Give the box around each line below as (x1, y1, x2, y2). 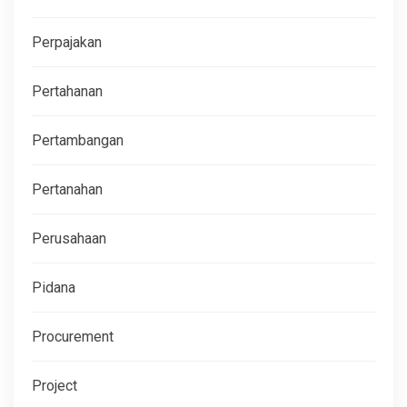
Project (32, 376, 77, 394)
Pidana (32, 278, 75, 296)
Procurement (32, 327, 114, 345)
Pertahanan (32, 82, 103, 100)
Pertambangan (32, 131, 124, 149)
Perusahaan (32, 229, 106, 247)
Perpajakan (32, 33, 102, 51)
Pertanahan (32, 180, 103, 198)
